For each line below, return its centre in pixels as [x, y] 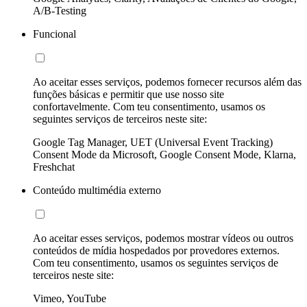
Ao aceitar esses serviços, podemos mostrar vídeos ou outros [163, 238]
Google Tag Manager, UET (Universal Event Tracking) [153, 143]
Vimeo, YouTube [70, 299]
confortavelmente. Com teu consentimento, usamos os [149, 107]
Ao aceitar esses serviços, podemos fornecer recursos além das [167, 82]
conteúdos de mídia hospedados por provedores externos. [156, 251]
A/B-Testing [60, 11]
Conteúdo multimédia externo [97, 191]
